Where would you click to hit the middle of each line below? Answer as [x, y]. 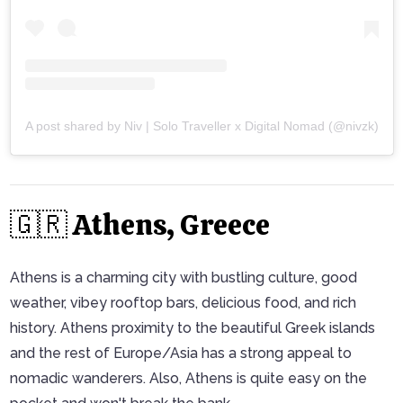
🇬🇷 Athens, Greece [139, 225]
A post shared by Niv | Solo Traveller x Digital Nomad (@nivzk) [201, 126]
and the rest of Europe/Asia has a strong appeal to [180, 354]
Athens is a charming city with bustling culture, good [183, 278]
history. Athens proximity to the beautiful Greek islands [192, 328]
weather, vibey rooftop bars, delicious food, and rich [183, 303]
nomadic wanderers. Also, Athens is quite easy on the [188, 379]
